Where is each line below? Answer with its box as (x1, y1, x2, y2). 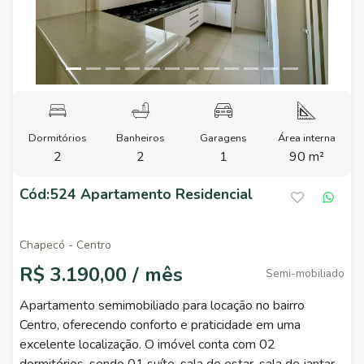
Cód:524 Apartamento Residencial (19, 184, 253, 204)
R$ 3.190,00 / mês (19, 262, 183, 288)
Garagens (200, 131, 247, 145)
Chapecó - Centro (19, 237, 111, 253)
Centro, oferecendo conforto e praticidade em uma (19, 316, 301, 334)
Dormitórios (28, 131, 87, 145)
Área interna (277, 131, 336, 145)
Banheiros (116, 131, 165, 145)
